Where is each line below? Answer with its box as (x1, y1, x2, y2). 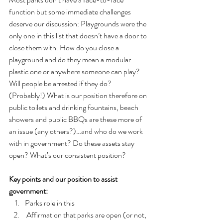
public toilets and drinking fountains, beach (9, 101, 140, 113)
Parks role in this (25, 197, 75, 209)
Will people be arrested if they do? (9, 77, 113, 89)
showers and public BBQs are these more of (9, 113, 143, 125)
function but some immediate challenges (9, 5, 132, 17)
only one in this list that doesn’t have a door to (9, 29, 148, 41)
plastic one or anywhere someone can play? (9, 65, 141, 77)
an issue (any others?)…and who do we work (9, 125, 144, 137)
